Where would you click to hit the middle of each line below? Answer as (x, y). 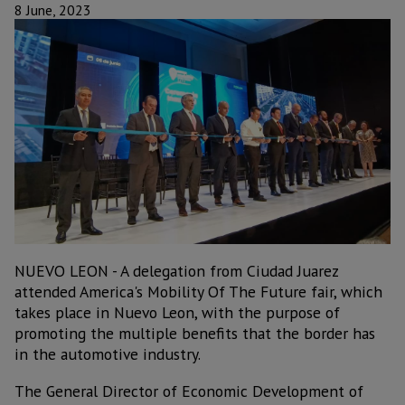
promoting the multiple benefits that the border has (195, 333)
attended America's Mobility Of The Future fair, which (198, 291)
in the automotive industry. (108, 353)
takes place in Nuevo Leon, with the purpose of (177, 312)
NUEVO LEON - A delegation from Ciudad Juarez (176, 270)
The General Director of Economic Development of (189, 391)
